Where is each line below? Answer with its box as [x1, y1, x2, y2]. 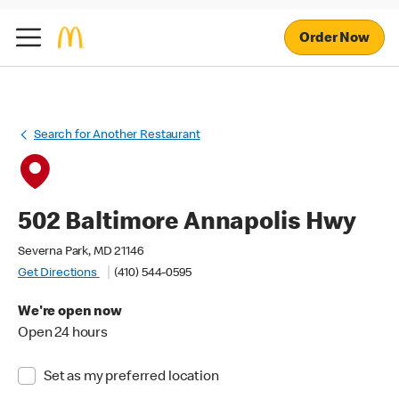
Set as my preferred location [43, 370, 219, 385]
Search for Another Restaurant [34, 129, 200, 142]
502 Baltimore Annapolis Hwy [18, 211, 356, 236]
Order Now [299, 31, 370, 46]
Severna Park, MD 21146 [18, 246, 144, 258]
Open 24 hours [18, 327, 109, 341]
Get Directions [18, 267, 100, 280]
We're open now [18, 305, 122, 320]
